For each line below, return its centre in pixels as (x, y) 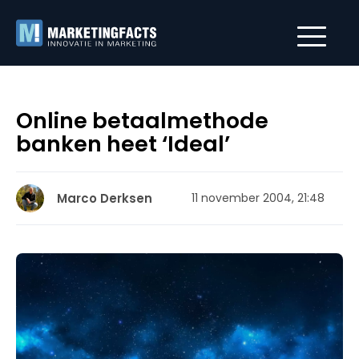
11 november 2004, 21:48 (258, 198)
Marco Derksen (105, 198)
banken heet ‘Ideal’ (123, 144)
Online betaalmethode (142, 121)
